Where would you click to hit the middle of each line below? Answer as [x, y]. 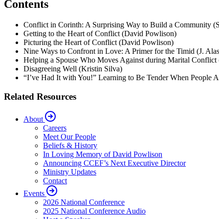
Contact [55, 181]
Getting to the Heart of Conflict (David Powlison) [100, 33]
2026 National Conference [84, 202]
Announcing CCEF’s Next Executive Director [114, 163]
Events [35, 194]
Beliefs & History [70, 146]
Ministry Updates [70, 172]
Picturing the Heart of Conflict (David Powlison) [99, 42]
